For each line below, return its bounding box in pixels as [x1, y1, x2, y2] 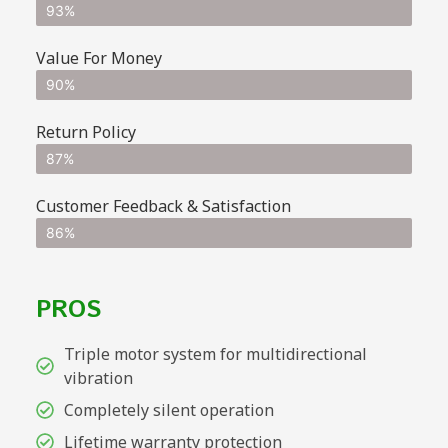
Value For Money [36, 46, 162, 69]
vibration [63, 366, 133, 389]
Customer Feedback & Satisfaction [36, 194, 291, 217]
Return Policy [36, 120, 136, 143]
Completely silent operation [63, 398, 274, 421]
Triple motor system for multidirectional [63, 342, 367, 365]
